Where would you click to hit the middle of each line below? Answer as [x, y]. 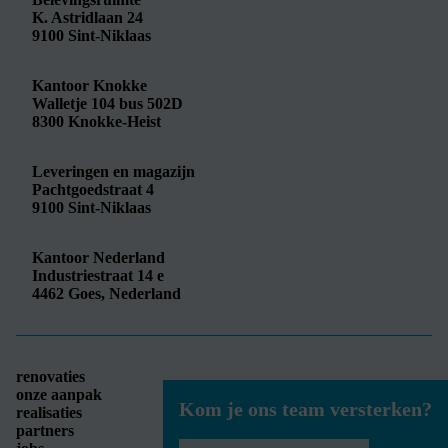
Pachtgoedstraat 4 [93, 189]
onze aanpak [59, 394]
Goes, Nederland [122, 293]
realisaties [49, 412]
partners [45, 430]
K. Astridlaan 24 [87, 17]
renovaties [50, 376]
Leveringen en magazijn [113, 171]
